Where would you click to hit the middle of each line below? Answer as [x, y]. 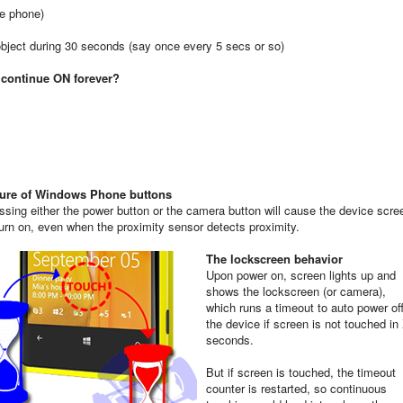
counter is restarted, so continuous [296, 388]
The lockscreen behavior [274, 259]
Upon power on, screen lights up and [301, 275]
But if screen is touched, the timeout [301, 372]
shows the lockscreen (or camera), [296, 291]
